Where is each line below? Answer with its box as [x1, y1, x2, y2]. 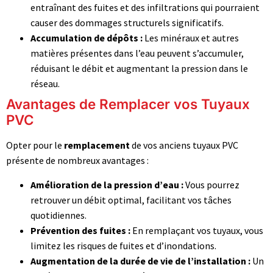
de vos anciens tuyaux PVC [130, 139, 238, 152]
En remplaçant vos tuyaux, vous [130, 224, 263, 236]
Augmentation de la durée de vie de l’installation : [30, 254, 250, 267]
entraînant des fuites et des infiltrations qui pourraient [30, 1, 260, 14]
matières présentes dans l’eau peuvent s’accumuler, [30, 47, 244, 60]
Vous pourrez [183, 178, 239, 191]
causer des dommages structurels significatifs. [30, 16, 224, 29]
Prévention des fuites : [30, 224, 130, 236]
